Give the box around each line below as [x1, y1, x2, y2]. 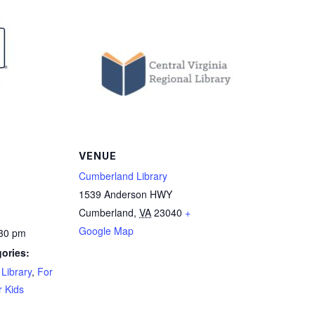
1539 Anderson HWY [79, 186, 172, 201]
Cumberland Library [79, 168, 167, 183]
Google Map [79, 223, 134, 238]
